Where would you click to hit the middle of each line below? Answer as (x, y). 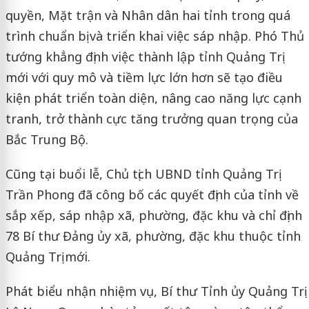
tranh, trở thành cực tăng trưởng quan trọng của (151, 119)
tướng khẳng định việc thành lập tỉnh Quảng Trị (143, 57)
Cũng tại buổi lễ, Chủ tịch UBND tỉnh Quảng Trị (142, 174)
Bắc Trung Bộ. (47, 140)
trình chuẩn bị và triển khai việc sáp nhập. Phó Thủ (154, 36)
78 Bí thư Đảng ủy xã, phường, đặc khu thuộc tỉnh (153, 236)
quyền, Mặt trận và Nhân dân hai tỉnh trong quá (148, 16)
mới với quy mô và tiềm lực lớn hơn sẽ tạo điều (144, 78)
